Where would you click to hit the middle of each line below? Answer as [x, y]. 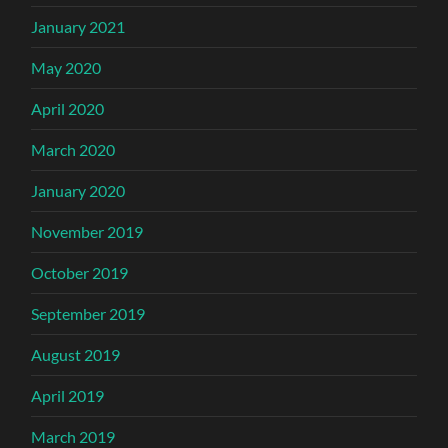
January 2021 [78, 27]
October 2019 [80, 273]
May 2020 [66, 68]
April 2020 [68, 109]
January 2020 [78, 191]
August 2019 [76, 355]
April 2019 [68, 396]
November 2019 [87, 232]
